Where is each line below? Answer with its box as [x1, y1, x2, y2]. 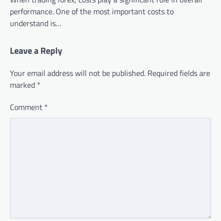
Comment [10, 101, 44, 113]
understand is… [10, 17, 62, 30]
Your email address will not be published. [10, 67, 146, 79]
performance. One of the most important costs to [10, 5, 174, 18]
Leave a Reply [10, 44, 62, 58]
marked [10, 79, 37, 91]
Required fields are [147, 67, 210, 79]
